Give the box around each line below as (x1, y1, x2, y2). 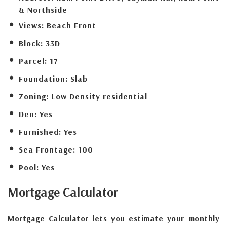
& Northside (19, 4, 67, 15)
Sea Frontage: (19, 144, 75, 155)
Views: (19, 20, 44, 30)
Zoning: (19, 91, 49, 101)
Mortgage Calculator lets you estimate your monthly (8, 213, 219, 223)
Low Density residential (51, 91, 147, 101)
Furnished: (19, 126, 61, 137)
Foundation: (19, 73, 68, 84)
